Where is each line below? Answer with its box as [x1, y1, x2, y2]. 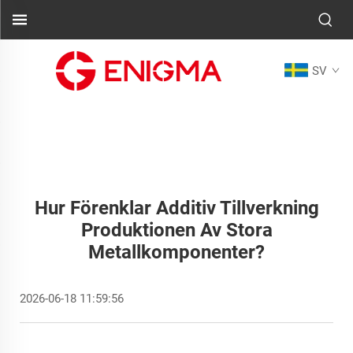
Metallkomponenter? [88, 241, 265, 263]
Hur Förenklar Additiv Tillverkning [34, 197, 319, 219]
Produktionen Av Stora [80, 219, 273, 241]
